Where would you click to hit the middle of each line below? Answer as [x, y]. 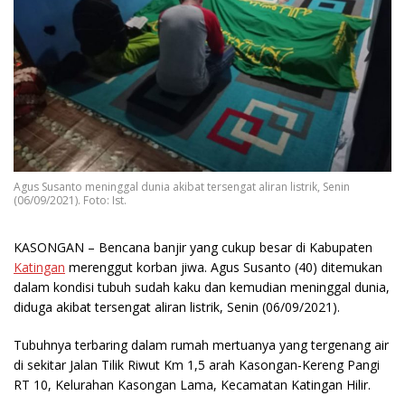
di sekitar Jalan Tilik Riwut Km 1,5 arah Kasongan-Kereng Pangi [197, 365]
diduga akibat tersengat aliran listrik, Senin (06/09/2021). [177, 307]
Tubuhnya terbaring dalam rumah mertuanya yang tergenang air [201, 345]
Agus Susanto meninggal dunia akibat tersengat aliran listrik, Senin [182, 187]
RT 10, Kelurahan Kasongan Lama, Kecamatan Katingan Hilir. [192, 385]
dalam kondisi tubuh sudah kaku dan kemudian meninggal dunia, [202, 287]
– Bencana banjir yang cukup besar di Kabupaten [228, 248]
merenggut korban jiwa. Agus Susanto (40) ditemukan [224, 268]
